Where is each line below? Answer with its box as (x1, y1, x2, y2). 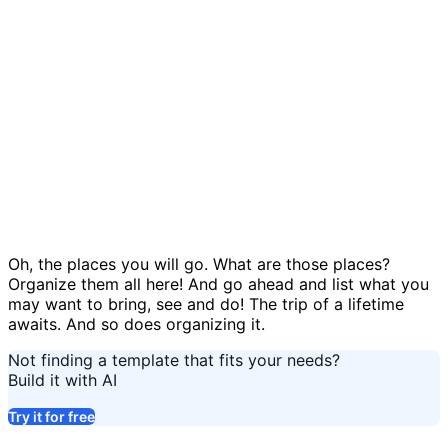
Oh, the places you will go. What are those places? (8, 253, 390, 274)
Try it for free (8, 407, 95, 425)
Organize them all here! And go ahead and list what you (8, 273, 429, 294)
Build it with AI (8, 369, 117, 390)
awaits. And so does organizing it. (8, 313, 265, 334)
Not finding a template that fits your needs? (8, 349, 340, 370)
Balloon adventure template (8, 188, 275, 213)
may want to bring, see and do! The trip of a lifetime (8, 293, 404, 314)
